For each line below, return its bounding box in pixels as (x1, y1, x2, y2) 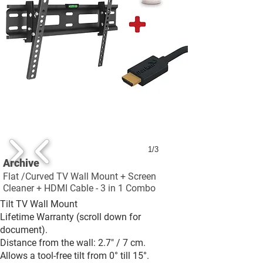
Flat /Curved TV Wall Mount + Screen (3, 171, 156, 182)
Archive (3, 157, 39, 169)
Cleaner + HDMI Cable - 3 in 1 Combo (3, 183, 156, 194)
